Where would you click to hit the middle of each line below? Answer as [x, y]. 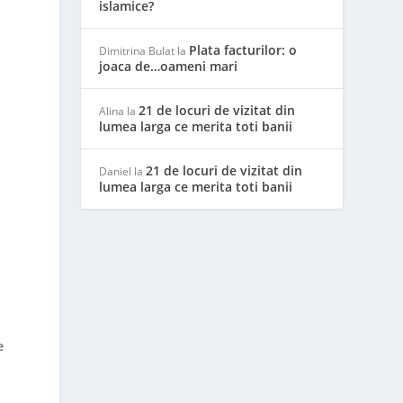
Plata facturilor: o [243, 50]
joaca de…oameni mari [169, 66]
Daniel [116, 171]
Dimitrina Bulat [137, 51]
